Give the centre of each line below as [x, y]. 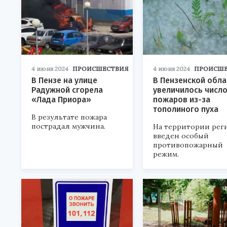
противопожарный [188, 145]
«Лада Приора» [61, 100]
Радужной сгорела [67, 90]
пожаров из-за [182, 100]
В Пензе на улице [64, 81]
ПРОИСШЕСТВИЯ [101, 69]
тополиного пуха [186, 109]
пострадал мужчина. [68, 126]
